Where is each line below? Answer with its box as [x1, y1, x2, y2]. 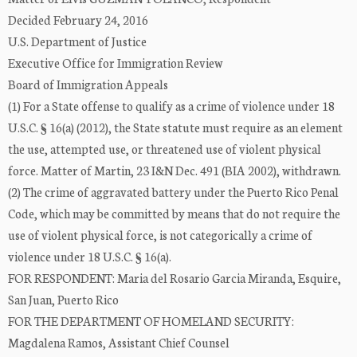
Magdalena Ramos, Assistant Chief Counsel [8, 334, 229, 351]
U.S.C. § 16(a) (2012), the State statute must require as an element [8, 119, 343, 136]
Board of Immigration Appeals [8, 76, 168, 93]
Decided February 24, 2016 [8, 11, 148, 29]
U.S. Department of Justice [8, 33, 147, 50]
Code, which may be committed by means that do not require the [8, 205, 340, 222]
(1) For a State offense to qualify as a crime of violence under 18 [8, 97, 335, 115]
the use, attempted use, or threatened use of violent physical [8, 140, 321, 158]
